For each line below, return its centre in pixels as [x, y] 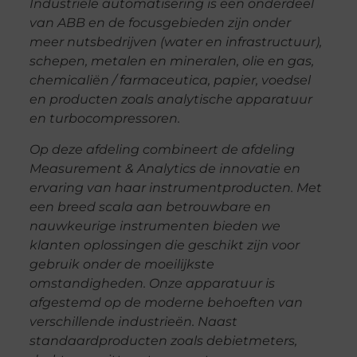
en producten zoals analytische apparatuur [171, 100]
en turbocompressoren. [104, 119]
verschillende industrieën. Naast [133, 321]
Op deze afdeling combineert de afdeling [162, 149]
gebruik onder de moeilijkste [122, 264]
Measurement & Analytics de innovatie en [165, 168]
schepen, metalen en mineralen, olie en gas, [171, 61]
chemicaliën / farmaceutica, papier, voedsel [170, 80]
